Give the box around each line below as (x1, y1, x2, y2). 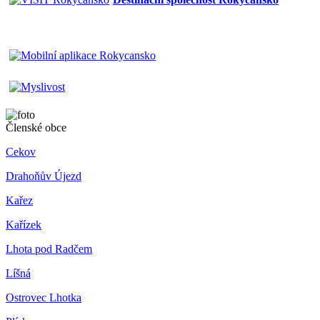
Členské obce (6, 121, 66, 134)
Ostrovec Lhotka (6, 291, 81, 304)
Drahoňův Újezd (6, 169, 81, 182)
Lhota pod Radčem (6, 242, 92, 255)
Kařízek (6, 218, 41, 231)
